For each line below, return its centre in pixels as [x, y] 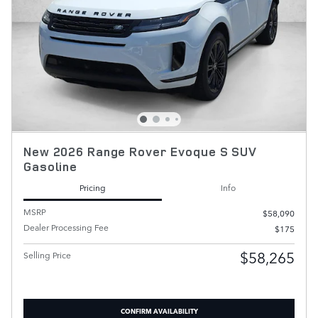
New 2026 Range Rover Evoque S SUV [140, 151]
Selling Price [47, 255]
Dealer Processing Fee [66, 227]
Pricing [93, 187]
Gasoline [50, 166]
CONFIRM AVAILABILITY [159, 310]
